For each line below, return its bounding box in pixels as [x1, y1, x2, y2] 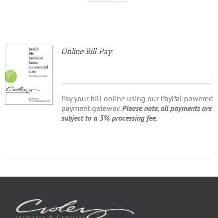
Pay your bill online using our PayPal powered [61, 93, 213, 104]
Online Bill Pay [61, 47, 112, 56]
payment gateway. [61, 103, 122, 113]
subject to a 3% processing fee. [61, 113, 158, 123]
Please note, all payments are [122, 103, 212, 113]
